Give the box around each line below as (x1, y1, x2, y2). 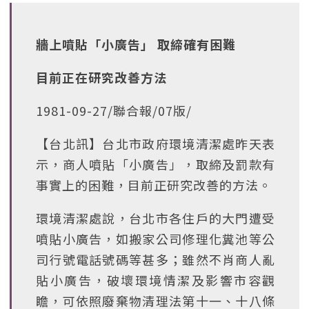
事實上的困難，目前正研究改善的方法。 (36, 176, 272, 194)
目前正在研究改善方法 (36, 68, 167, 86)
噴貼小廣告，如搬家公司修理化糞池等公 (36, 230, 275, 248)
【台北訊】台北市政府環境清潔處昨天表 (36, 134, 275, 152)
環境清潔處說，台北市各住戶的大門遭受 (36, 209, 275, 227)
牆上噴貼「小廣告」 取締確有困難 (36, 35, 236, 53)
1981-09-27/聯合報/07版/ (36, 101, 192, 119)
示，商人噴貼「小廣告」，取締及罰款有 (36, 155, 275, 173)
